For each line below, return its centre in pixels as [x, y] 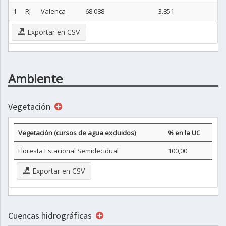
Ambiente [35, 78]
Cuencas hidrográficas [51, 216]
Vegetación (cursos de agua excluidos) [77, 133]
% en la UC [184, 133]
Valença [53, 11]
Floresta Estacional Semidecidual [68, 151]
